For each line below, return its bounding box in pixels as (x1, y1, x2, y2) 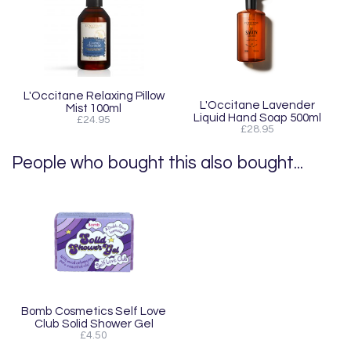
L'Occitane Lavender (200, 98, 315, 111)
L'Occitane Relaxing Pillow (23, 89, 165, 102)
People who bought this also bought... (12, 154, 303, 172)
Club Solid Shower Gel (34, 317, 154, 330)
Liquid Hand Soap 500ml (194, 110, 321, 124)
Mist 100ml (66, 101, 121, 114)
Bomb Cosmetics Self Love (21, 304, 166, 317)
